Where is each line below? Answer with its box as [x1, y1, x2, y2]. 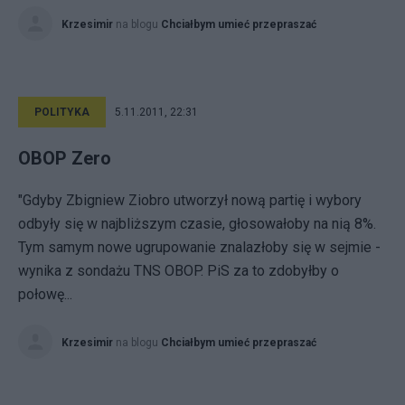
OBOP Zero [18, 147, 111, 169]
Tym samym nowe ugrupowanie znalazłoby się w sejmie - [18, 239, 381, 256]
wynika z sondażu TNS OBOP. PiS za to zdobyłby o [18, 262, 339, 279]
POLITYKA [34, 106, 89, 118]
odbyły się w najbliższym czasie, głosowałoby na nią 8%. [18, 215, 376, 232]
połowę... [18, 286, 72, 303]
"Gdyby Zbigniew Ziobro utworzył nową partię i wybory [18, 192, 362, 209]
